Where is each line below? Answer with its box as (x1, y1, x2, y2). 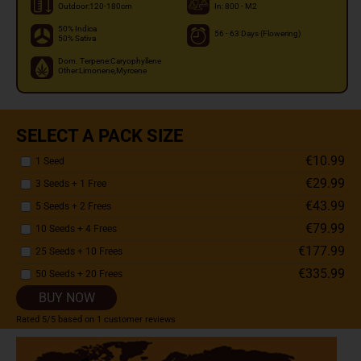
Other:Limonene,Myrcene (58, 66, 147, 75)
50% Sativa (58, 34, 96, 43)
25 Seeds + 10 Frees (35, 246, 123, 257)
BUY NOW (38, 290, 95, 305)
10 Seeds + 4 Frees (35, 223, 118, 234)
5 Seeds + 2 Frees (35, 201, 112, 212)
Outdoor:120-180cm (58, 2, 132, 10)
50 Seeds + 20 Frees (35, 268, 123, 280)
